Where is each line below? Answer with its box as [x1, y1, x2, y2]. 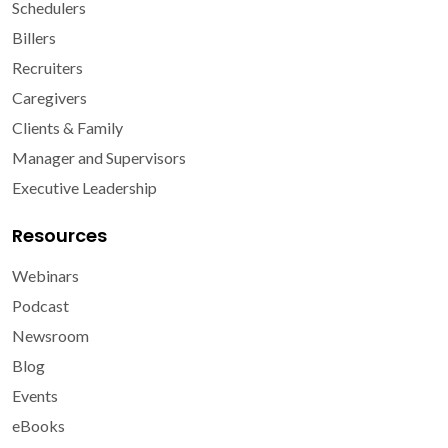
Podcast [12, 295, 69, 315]
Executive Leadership [12, 177, 157, 197]
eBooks [12, 415, 65, 435]
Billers [12, 27, 56, 47]
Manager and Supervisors [12, 147, 186, 167]
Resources [12, 222, 107, 248]
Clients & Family [12, 117, 123, 137]
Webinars [12, 265, 79, 285]
